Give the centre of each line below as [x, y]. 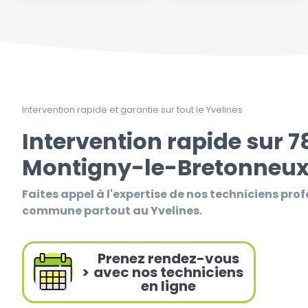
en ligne [168, 286]
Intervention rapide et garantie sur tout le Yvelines [132, 110]
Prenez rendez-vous [168, 259]
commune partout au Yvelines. [112, 211]
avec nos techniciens [168, 273]
